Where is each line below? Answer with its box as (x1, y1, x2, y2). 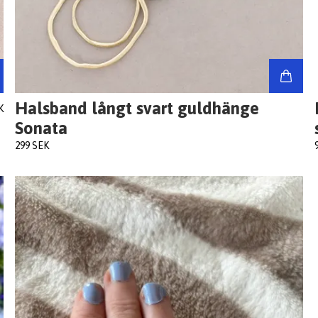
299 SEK (15, 140, 50, 152)
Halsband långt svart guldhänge (15, 99, 260, 119)
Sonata (15, 119, 68, 138)
